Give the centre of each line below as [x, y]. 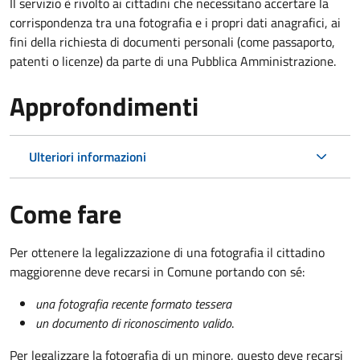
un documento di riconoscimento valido [133, 323]
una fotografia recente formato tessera [133, 303]
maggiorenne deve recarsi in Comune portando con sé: [157, 271]
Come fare [65, 213]
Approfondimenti [104, 106]
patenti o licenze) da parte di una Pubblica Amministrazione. [173, 61]
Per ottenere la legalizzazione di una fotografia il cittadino [167, 252]
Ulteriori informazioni [88, 156]
